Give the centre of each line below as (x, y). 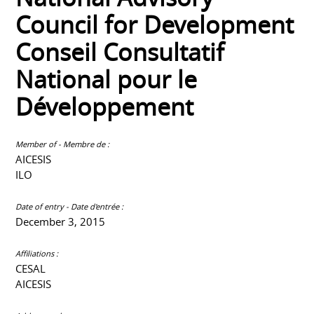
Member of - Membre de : (63, 144)
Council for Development (155, 25)
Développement (105, 107)
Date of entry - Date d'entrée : (70, 207)
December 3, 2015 (61, 222)
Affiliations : (37, 254)
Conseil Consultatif (120, 53)
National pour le (107, 80)
